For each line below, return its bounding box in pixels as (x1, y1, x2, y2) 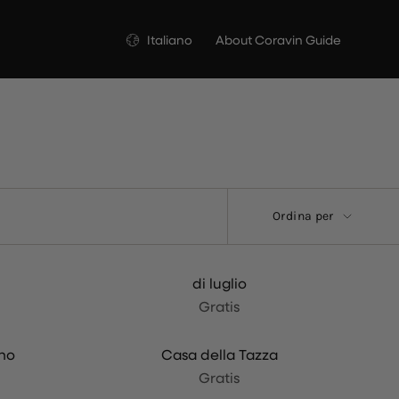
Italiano (147, 31, 192, 49)
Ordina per (273, 208, 334, 224)
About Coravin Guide (216, 31, 341, 49)
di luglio (191, 273, 247, 292)
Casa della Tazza (160, 345, 278, 363)
